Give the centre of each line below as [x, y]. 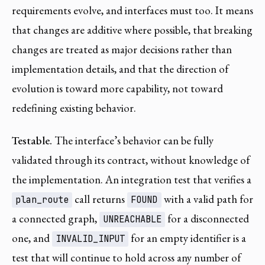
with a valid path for [207, 199]
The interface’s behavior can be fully [133, 141]
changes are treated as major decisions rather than [122, 49]
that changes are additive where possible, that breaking [132, 30]
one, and [32, 238]
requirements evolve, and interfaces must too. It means [132, 10]
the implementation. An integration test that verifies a [132, 180]
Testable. [32, 141]
